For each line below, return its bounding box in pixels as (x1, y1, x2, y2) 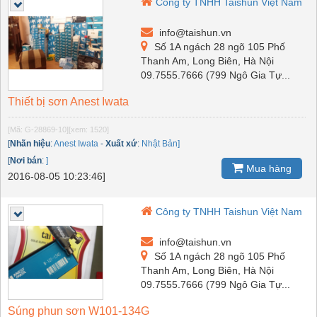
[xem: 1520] (69, 125, 109, 134)
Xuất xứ (105, 139, 137, 149)
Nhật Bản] (142, 139, 180, 149)
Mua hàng (243, 162, 292, 174)
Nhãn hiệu (10, 139, 50, 149)
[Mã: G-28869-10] (8, 125, 69, 134)
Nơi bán (10, 156, 42, 166)
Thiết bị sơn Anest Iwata (8, 96, 129, 108)
